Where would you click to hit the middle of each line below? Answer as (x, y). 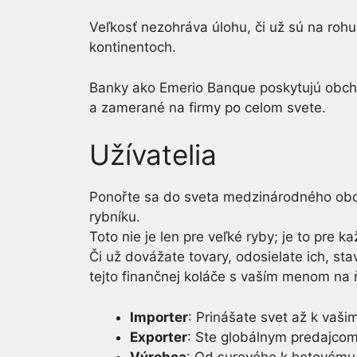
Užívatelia (153, 155)
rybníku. (115, 217)
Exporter (159, 337)
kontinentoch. (133, 47)
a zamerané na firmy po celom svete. (208, 107)
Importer (159, 317)
